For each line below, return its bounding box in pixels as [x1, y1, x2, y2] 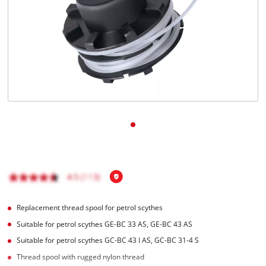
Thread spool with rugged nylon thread [17, 252, 145, 262]
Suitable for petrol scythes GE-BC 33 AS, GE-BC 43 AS [17, 219, 193, 229]
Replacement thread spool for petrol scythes [17, 202, 163, 212]
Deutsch [35, 53, 57, 61]
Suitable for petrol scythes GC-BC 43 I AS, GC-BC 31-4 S [17, 236, 199, 245]
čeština [35, 29, 55, 37]
